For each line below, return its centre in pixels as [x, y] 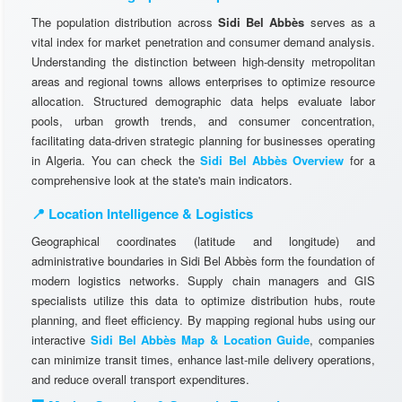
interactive [61, 340]
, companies [342, 340]
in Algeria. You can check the [116, 160]
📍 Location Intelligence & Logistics [142, 214]
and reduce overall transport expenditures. [140, 379]
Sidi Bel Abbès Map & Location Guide [200, 340]
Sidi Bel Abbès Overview [272, 160]
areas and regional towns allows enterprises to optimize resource [203, 81]
